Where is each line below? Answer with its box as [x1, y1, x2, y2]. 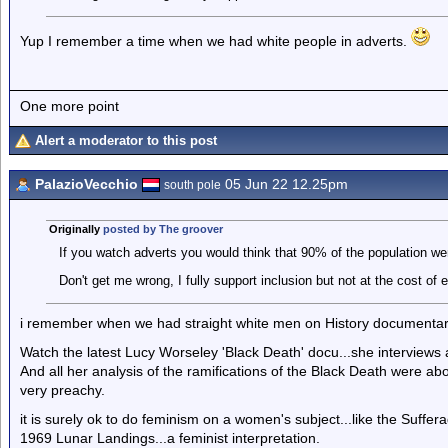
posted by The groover [102, 223, 223, 235]
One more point [20, 97, 119, 114]
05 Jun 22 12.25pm [221, 176, 348, 192]
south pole [164, 178, 221, 192]
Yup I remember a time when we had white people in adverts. [20, 33, 411, 49]
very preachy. [20, 382, 105, 398]
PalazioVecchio [35, 176, 138, 192]
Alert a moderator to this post [35, 133, 217, 148]
